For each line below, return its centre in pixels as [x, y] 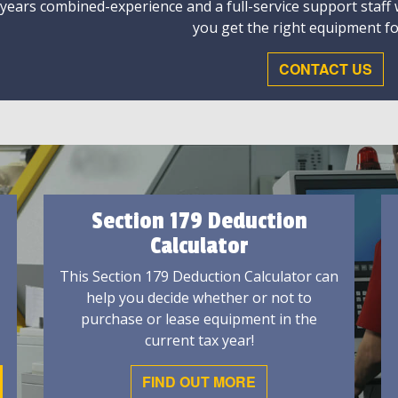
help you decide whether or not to [199, 298]
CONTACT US [326, 69]
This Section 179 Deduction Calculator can [199, 277]
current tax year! [199, 341]
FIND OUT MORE [199, 382]
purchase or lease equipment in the [199, 319]
